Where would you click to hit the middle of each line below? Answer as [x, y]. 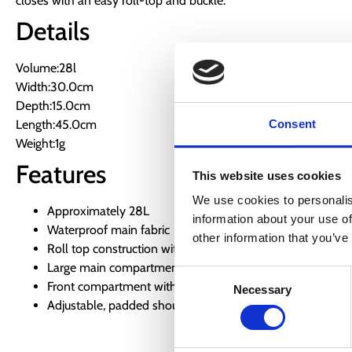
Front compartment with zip [121, 286]
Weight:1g [40, 143]
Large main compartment [115, 267]
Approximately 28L [98, 211]
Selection [198, 293]
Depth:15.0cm [53, 105]
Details [53, 31]
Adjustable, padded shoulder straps [141, 305]
